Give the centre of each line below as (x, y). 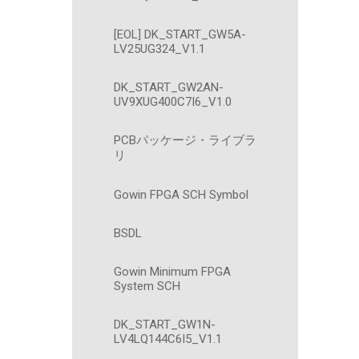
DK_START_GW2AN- (169, 87)
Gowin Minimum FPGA (172, 272)
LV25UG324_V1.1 (159, 49)
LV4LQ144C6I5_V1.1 (168, 339)
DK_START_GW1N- (165, 325)
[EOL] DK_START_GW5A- (180, 34)
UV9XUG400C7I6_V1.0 (173, 102)
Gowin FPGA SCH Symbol (181, 195)
